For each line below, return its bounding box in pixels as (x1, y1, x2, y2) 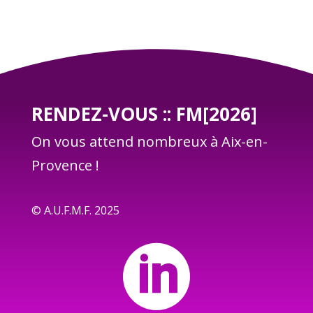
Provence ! (31, 156, 99, 175)
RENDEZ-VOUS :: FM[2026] (31, 101, 257, 126)
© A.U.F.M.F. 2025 (31, 203, 119, 218)
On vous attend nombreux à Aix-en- (31, 132, 268, 151)
